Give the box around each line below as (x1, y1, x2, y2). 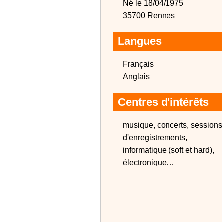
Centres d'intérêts (118, 96, 209, 108)
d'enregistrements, (123, 133, 187, 142)
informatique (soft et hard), (123, 146, 214, 154)
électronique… (123, 158, 174, 166)
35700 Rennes (123, 11, 175, 20)
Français (123, 60, 154, 68)
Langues (118, 35, 162, 47)
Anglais (123, 72, 150, 81)
